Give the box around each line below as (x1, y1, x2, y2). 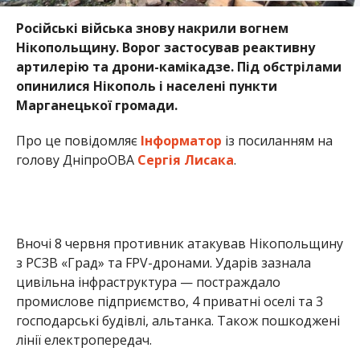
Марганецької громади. (15, 96, 178, 114)
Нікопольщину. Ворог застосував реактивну (15, 38, 315, 56)
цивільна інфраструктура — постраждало (15, 272, 280, 291)
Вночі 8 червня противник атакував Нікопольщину (15, 234, 343, 252)
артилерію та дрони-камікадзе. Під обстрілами (15, 57, 342, 76)
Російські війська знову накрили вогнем (15, 18, 288, 37)
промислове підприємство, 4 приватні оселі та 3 (15, 292, 323, 310)
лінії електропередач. (15, 330, 152, 349)
